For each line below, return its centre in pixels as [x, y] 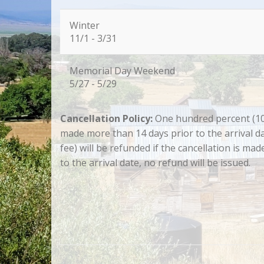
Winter [85, 25]
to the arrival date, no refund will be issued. [155, 163]
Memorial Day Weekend [122, 71]
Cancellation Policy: [106, 118]
